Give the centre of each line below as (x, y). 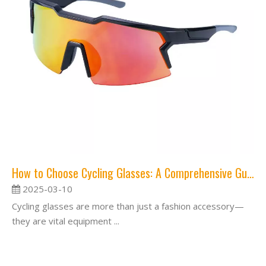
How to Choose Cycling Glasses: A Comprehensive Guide (251, 172)
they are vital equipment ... (66, 221)
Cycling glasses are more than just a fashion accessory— (128, 206)
